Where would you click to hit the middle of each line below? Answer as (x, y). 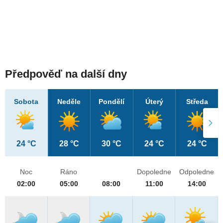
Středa (197, 102)
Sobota (26, 102)
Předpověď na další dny (66, 74)
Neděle (69, 102)
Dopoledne (154, 172)
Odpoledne (197, 172)
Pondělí (112, 102)
